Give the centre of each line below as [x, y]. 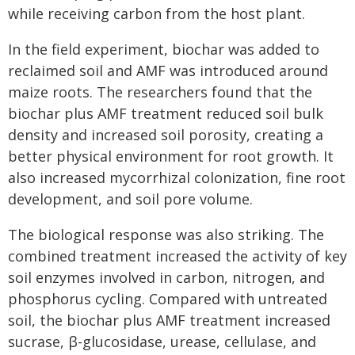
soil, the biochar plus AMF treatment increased [169, 320]
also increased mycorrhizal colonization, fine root [177, 177]
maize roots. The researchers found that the [160, 92]
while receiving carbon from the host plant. [157, 13]
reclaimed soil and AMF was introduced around [168, 71]
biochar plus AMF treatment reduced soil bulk [166, 113]
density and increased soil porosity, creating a [166, 135]
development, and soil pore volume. [130, 199]
